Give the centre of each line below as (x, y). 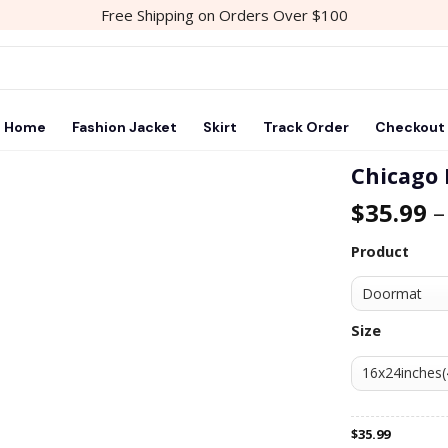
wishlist (282, 248)
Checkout (409, 127)
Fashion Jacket (124, 127)
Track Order (305, 127)
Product (380, 251)
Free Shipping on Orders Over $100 (224, 15)
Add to (282, 230)
